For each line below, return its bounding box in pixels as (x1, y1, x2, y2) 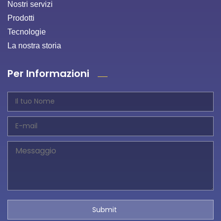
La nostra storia (7, 41, 61, 50)
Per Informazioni (7, 66, 89, 80)
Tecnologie (7, 27, 46, 36)
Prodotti (7, 13, 35, 22)
